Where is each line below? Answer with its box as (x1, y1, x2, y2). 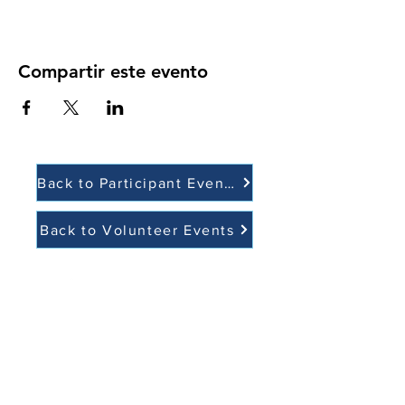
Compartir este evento (18, 61, 208, 82)
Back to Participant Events (224, 174, 235, 191)
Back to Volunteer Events (40, 221, 235, 238)
